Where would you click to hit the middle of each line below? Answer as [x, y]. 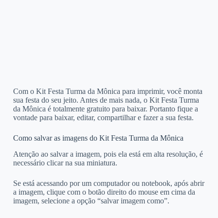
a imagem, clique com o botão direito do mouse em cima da [104, 192]
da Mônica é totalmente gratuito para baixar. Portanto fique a [105, 109]
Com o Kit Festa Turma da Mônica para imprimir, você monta [108, 91]
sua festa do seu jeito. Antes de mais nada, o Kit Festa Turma [106, 100]
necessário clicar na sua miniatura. [65, 163]
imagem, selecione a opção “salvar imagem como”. [91, 200]
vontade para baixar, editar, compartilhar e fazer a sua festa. [103, 117]
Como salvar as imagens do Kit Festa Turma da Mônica [98, 138]
